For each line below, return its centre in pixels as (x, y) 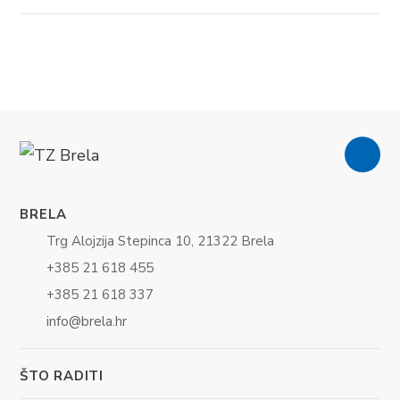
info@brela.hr (87, 321)
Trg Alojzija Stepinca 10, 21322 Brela (161, 241)
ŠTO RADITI (62, 375)
